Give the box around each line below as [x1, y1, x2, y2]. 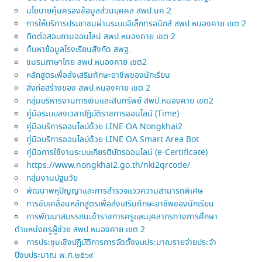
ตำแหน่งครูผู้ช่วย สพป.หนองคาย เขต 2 [15, 223, 146, 236]
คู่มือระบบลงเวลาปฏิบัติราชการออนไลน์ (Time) [26, 108, 180, 120]
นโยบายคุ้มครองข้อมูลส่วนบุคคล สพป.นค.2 [26, 5, 172, 17]
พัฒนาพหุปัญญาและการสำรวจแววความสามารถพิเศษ [26, 185, 204, 197]
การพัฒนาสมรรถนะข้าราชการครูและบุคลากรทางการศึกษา [26, 211, 218, 223]
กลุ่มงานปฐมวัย [26, 172, 78, 184]
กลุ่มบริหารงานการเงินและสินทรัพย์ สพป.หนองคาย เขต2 [26, 95, 214, 107]
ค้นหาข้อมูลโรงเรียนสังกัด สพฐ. [26, 43, 132, 56]
